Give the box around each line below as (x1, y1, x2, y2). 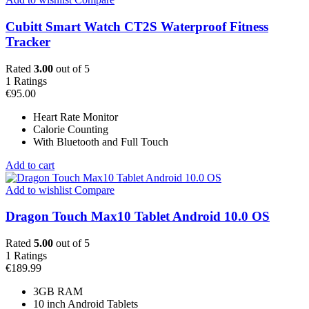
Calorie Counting (33, 123, 108, 135)
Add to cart (6, 159, 54, 171)
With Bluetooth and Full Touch (33, 135, 168, 148)
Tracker (6, 34, 50, 49)
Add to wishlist (6, 183, 72, 196)
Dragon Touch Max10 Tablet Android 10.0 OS (6, 209, 270, 224)
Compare (72, 183, 114, 196)
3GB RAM (33, 286, 83, 298)
